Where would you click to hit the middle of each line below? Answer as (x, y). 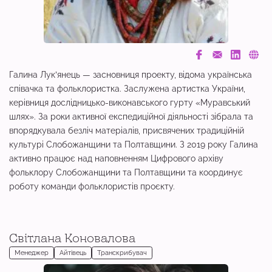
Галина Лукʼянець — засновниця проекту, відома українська (131, 75)
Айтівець (73, 253)
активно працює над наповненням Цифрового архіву (116, 158)
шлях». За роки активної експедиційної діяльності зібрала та (131, 117)
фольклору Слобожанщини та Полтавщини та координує (126, 172)
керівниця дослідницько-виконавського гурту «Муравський (130, 103)
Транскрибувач (122, 253)
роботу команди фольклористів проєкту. (92, 186)
